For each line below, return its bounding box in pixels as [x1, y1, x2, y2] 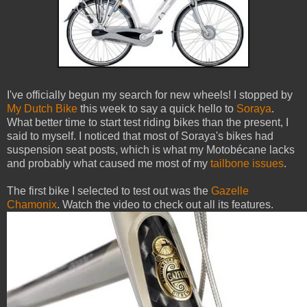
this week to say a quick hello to [77, 103, 236, 115]
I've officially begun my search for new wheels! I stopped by [7, 89, 293, 101]
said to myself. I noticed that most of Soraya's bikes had [7, 130, 273, 143]
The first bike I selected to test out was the [7, 185, 211, 197]
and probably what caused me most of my [7, 158, 210, 170]
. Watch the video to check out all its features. [57, 199, 273, 211]
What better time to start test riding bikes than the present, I [7, 116, 288, 129]
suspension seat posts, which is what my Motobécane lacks [7, 144, 295, 156]
